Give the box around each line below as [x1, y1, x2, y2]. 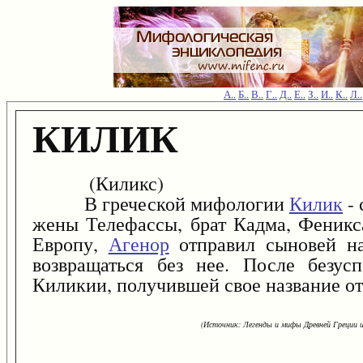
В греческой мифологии [32, 190, 289, 217]
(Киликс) [32, 170, 164, 197]
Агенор [108, 231, 169, 258]
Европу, [32, 231, 109, 258]
